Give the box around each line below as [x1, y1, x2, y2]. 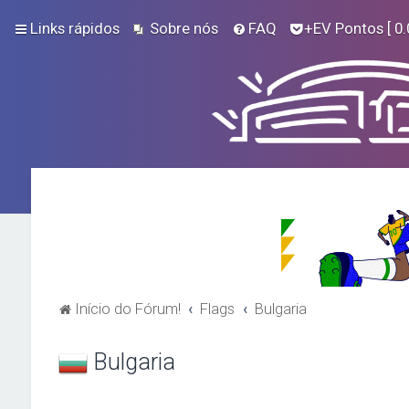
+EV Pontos [304, 19, 383, 37]
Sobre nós [150, 19, 218, 37]
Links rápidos [30, 19, 120, 37]
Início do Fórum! [74, 299, 181, 318]
